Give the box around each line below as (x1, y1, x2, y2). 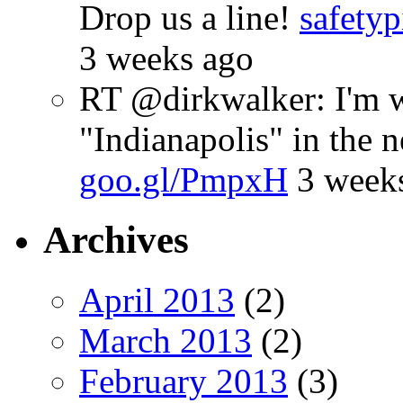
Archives (43, 218, 189, 261)
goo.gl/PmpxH (79, 159, 288, 199)
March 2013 (79, 320, 252, 360)
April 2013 (79, 280, 235, 319)
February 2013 (79, 361, 288, 400)
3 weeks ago (79, 38, 254, 77)
